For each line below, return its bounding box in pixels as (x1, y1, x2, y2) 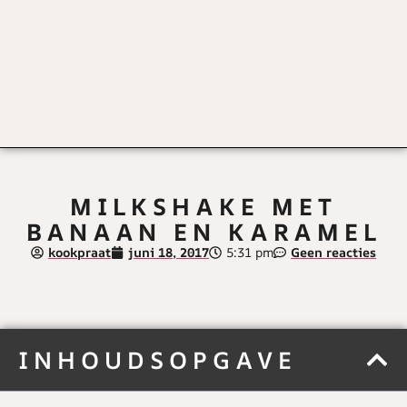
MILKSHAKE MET (70, 189, 337, 223)
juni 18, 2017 (128, 243, 209, 261)
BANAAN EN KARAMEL (25, 214, 382, 248)
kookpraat (48, 243, 111, 261)
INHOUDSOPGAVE (18, 342, 297, 376)
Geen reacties (291, 243, 376, 261)
